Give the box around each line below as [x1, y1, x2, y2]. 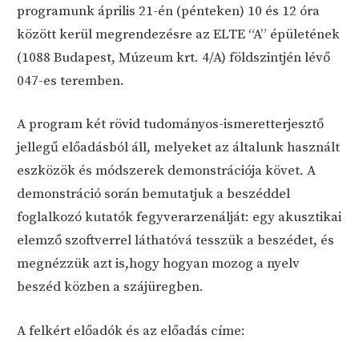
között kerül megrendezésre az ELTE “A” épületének [17, 25, 341, 43]
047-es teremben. [17, 71, 125, 90]
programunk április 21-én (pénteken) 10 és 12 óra [17, 2, 321, 20]
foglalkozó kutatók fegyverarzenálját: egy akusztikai [17, 208, 342, 227]
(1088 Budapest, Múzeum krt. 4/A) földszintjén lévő [17, 48, 331, 67]
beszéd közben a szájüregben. [17, 278, 204, 296]
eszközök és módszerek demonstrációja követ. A [17, 162, 317, 180]
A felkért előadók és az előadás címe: [17, 321, 246, 340]
